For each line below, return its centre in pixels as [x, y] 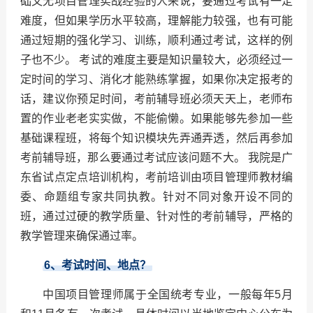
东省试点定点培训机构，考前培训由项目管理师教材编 [156, 177]
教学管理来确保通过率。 [81, 236]
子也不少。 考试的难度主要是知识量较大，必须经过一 [156, 60]
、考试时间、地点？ [100, 265]
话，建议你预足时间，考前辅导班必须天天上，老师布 [156, 99]
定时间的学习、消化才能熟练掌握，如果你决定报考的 [156, 80]
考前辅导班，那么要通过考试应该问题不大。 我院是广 [156, 158]
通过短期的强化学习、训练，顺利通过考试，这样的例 [156, 41]
